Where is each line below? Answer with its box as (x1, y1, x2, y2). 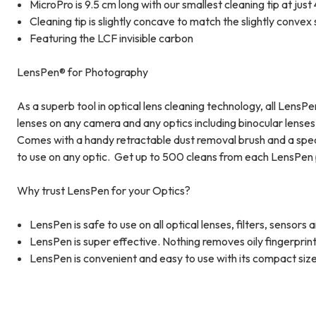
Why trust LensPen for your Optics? (17, 183, 190, 197)
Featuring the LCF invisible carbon (30, 30, 194, 45)
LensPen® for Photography (17, 64, 148, 79)
